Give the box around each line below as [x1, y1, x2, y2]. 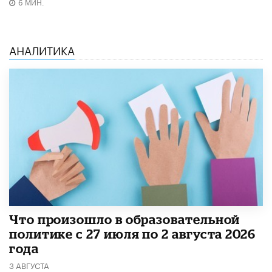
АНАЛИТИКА [9, 41, 75, 58]
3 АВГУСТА [9, 258, 49, 271]
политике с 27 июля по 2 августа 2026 [9, 226, 256, 241]
